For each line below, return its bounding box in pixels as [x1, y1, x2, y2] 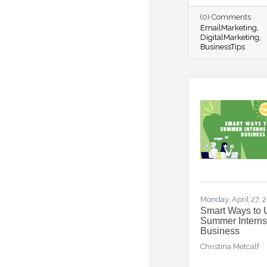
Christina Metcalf [200, 242, 259, 251]
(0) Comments [200, 13, 251, 21]
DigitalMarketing [200, 33, 259, 42]
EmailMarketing [200, 23, 257, 32]
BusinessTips [200, 42, 245, 51]
